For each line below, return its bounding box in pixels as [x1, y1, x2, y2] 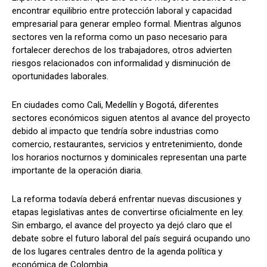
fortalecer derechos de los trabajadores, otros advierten [12, 44, 232, 55]
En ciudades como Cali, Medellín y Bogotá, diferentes [12, 99, 219, 110]
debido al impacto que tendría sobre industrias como [12, 125, 219, 136]
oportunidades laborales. [12, 70, 108, 82]
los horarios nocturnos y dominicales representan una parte [12, 151, 247, 163]
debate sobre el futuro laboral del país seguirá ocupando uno [12, 232, 250, 244]
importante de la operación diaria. [12, 164, 142, 176]
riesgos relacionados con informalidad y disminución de [12, 57, 231, 69]
